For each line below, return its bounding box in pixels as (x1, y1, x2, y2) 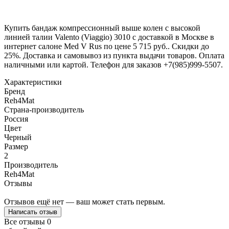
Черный (4, 132, 32, 142)
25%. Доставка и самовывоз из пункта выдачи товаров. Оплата (4, 51, 224, 60)
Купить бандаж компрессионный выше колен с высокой (4, 23, 200, 32)
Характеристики (4, 77, 62, 86)
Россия (4, 114, 28, 123)
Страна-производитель (4, 105, 84, 114)
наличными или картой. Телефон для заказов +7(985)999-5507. (4, 60, 223, 69)
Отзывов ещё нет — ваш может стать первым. (4, 197, 165, 206)
